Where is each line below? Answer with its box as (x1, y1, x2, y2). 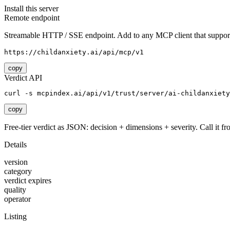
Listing (4, 212, 27, 221)
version (4, 158, 28, 167)
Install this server (4, 4, 59, 13)
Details (4, 140, 27, 149)
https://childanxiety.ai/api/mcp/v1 (4, 48, 144, 56)
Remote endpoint (4, 13, 60, 23)
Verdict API (4, 73, 42, 83)
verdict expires (4, 176, 51, 185)
